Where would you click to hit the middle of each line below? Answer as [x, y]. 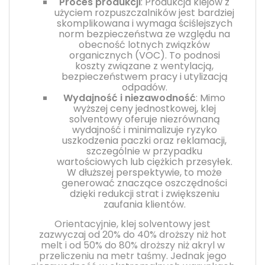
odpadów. [144, 87]
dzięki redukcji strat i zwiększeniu [144, 193]
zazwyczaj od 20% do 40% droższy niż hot [132, 234]
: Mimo [211, 98]
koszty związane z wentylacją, [144, 66]
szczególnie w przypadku [144, 151]
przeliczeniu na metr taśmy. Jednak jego [132, 256]
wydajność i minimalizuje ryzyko [144, 130]
